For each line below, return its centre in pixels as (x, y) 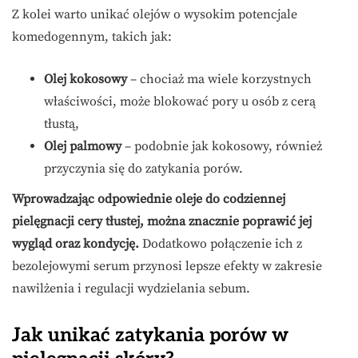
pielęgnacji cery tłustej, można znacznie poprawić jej (162, 222)
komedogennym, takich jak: (92, 37)
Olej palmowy (83, 147)
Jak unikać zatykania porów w (150, 336)
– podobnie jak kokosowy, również (222, 147)
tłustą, (62, 124)
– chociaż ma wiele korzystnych (219, 80)
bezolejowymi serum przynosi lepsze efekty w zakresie (167, 267)
